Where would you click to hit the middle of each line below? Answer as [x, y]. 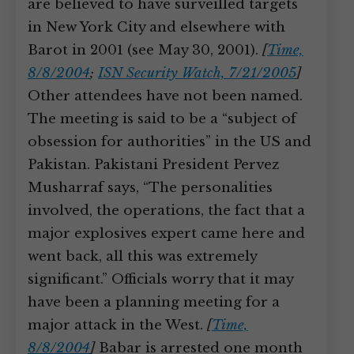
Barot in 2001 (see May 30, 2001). [145, 50]
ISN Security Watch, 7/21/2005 [197, 73]
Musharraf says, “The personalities [150, 188]
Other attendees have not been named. [165, 96]
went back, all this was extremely [142, 256]
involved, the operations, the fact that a [166, 211]
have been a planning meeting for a [154, 302]
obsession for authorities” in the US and [169, 142]
